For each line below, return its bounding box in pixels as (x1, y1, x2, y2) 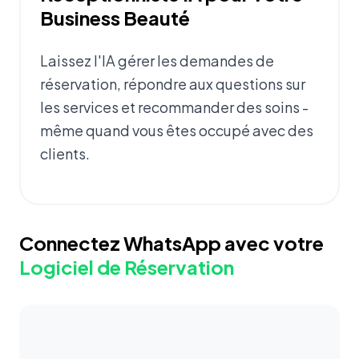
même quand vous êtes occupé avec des (40, 121, 313, 140)
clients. (40, 144, 90, 163)
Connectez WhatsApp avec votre (19, 231, 324, 256)
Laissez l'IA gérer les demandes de (40, 51, 274, 71)
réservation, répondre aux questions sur (40, 75, 305, 94)
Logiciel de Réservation (19, 255, 234, 280)
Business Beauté (40, 6, 190, 30)
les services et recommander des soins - (40, 98, 309, 117)
